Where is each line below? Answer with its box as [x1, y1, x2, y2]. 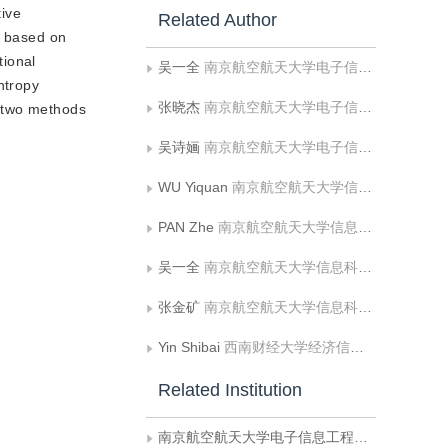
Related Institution [158, 380, 302, 400]
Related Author [158, 10, 277, 30]
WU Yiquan [158, 179, 232, 195]
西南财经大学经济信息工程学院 [224, 339, 350, 355]
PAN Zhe [158, 219, 218, 235]
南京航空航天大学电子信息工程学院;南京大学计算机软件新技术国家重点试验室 [204, 59, 358, 75]
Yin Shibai [158, 339, 224, 355]
